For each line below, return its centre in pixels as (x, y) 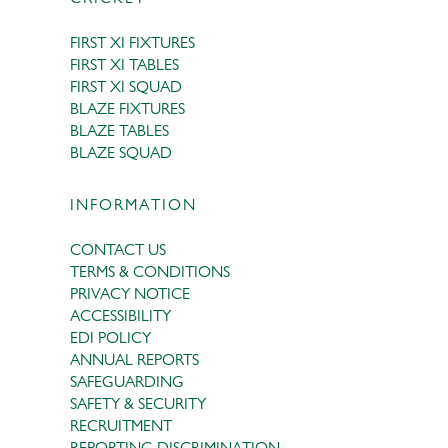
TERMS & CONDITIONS (150, 271)
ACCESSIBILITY (120, 315)
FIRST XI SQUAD (126, 86)
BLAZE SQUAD (121, 152)
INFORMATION (133, 204)
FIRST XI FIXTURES (132, 42)
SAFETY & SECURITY (138, 403)
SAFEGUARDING (127, 381)
